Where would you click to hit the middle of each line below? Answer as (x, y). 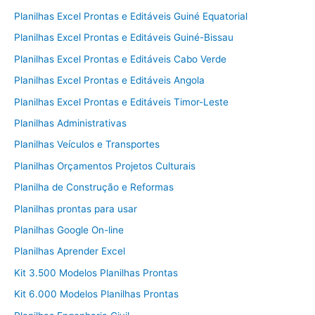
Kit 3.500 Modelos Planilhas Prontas (96, 272)
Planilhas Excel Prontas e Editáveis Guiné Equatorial (131, 16)
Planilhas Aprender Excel (70, 251)
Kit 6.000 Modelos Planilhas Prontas (96, 294)
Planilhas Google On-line (69, 230)
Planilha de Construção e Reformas (94, 187)
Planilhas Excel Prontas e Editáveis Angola (109, 81)
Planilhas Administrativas (70, 123)
